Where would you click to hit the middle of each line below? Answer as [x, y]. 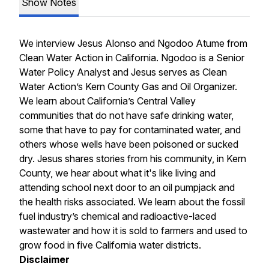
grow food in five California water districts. [110, 245]
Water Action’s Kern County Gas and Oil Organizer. [128, 86]
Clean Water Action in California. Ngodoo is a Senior [132, 58]
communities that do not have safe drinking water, [126, 115]
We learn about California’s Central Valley [107, 101]
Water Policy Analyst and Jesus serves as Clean [123, 72]
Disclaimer [44, 259]
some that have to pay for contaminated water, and [130, 130]
